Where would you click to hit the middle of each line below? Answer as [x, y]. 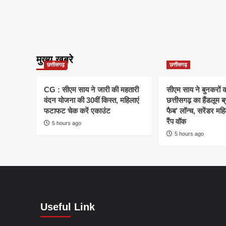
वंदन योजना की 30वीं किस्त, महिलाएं [92, 100]
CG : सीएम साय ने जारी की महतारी [91, 90]
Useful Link [67, 207]
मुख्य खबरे [55, 60]
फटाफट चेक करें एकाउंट [77, 111]
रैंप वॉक [176, 122]
